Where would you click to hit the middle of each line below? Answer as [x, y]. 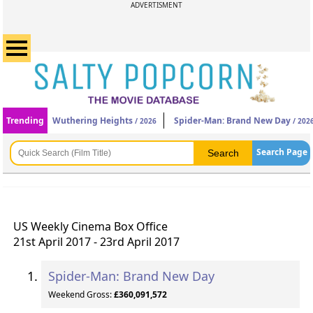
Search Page [282, 152]
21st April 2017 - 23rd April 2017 [96, 242]
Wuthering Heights [93, 121]
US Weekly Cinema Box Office [90, 226]
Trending [26, 121]
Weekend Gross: [81, 294]
